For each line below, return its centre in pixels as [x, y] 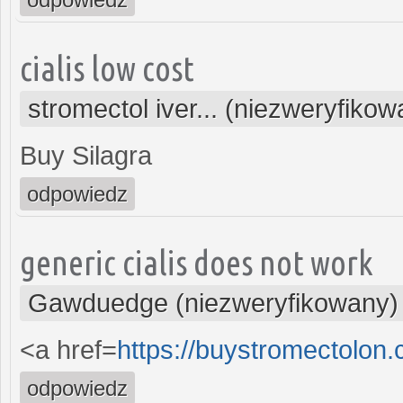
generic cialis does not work [197, 262]
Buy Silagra [86, 155]
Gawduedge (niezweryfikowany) [213, 303]
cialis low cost [107, 67]
